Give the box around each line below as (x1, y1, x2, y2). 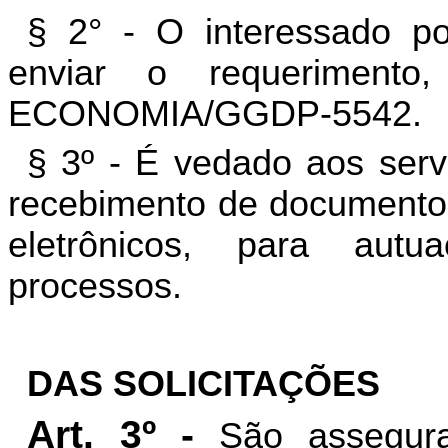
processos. (8, 265, 182, 306)
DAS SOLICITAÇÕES (26, 363, 380, 404)
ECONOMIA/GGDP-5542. (8, 93, 422, 134)
